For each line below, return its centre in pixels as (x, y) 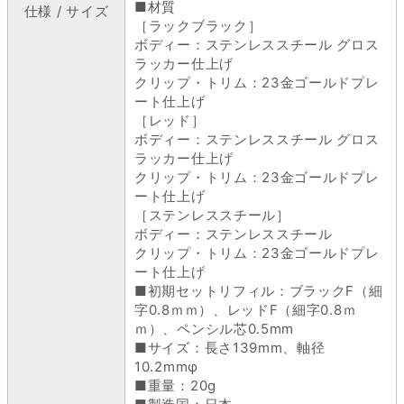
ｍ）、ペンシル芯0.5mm (215, 328)
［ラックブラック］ (198, 25)
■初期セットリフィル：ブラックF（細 (259, 290)
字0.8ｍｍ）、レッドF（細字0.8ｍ (246, 309)
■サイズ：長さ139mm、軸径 (230, 347)
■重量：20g (175, 385)
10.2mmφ (166, 366)
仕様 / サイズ (66, 11)
